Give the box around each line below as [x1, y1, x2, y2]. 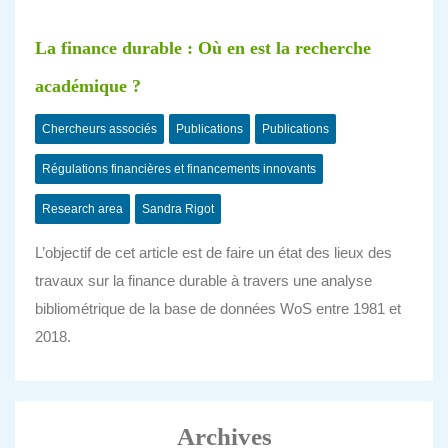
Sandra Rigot [142, 202, 214, 216]
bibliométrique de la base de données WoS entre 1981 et [35, 300, 401, 317]
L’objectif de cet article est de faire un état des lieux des [35, 244, 392, 261]
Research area [42, 202, 123, 216]
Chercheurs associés [42, 122, 157, 136]
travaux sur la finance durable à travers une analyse [35, 272, 372, 289]
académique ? [35, 76, 141, 96]
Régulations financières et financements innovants [42, 162, 316, 176]
